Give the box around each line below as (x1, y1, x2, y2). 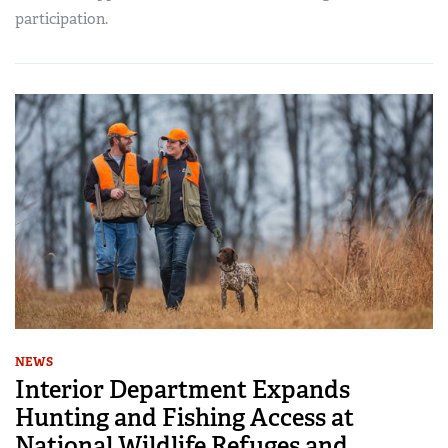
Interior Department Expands (15, 374, 350, 406)
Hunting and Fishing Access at (15, 402, 354, 434)
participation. (15, 9, 108, 30)
